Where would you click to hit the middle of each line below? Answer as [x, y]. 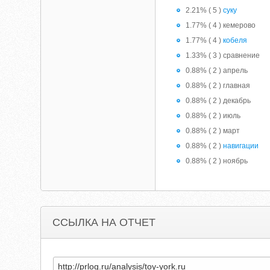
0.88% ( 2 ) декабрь [218, 101]
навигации [241, 146]
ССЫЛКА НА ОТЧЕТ [104, 222]
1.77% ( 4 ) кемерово [221, 25]
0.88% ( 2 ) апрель [217, 71]
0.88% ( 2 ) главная [218, 86]
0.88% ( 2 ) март [213, 131]
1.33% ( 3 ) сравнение [223, 55]
